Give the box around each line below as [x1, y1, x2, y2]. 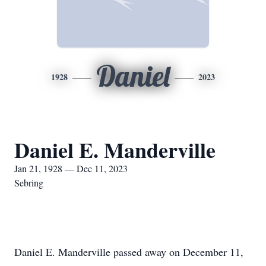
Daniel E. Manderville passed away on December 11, [14, 245, 243, 259]
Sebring [14, 176, 43, 189]
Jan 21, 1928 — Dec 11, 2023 [14, 162, 128, 175]
